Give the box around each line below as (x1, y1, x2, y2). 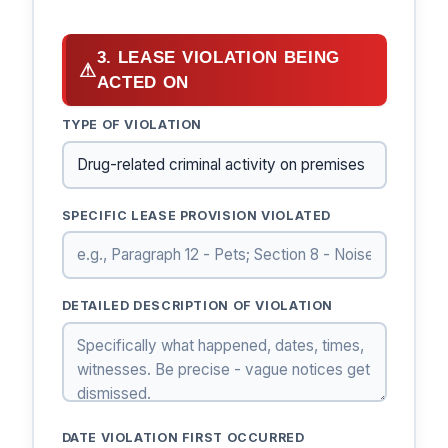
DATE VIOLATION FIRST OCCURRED (61, 429, 305, 445)
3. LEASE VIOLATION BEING (96, 48, 340, 68)
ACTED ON (96, 73, 190, 93)
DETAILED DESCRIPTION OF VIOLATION (61, 298, 334, 314)
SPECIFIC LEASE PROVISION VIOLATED (61, 207, 332, 223)
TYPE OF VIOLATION (61, 117, 203, 133)
